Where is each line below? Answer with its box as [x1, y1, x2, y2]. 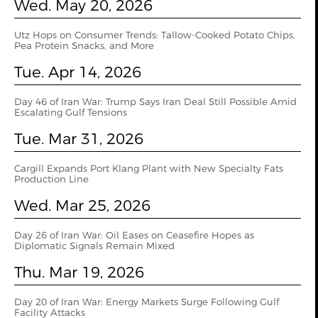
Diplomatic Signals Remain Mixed [14, 240, 175, 251]
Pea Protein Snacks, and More [14, 40, 154, 51]
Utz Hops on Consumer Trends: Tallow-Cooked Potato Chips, [14, 29, 295, 40]
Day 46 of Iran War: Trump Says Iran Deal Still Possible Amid [14, 96, 297, 107]
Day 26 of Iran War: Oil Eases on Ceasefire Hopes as [14, 229, 254, 241]
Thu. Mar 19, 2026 [14, 263, 144, 281]
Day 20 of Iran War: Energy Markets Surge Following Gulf [14, 296, 279, 307]
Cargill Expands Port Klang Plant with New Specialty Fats [14, 163, 283, 174]
